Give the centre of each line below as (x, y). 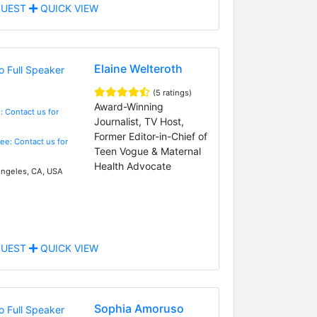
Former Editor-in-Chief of (150, 136)
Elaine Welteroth (138, 68)
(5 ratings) (172, 92)
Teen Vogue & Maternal (147, 151)
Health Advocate (132, 166)
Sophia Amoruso (139, 308)
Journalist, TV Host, (139, 121)
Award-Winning (128, 106)
